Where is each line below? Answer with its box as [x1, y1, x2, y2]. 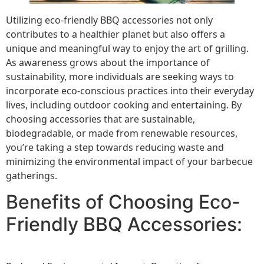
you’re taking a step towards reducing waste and [6, 140, 224, 154]
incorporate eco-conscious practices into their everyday [6, 84, 254, 97]
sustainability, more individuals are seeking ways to [6, 70, 234, 83]
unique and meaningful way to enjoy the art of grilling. [6, 41, 249, 55]
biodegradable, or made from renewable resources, [6, 126, 237, 140]
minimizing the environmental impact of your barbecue [6, 154, 253, 168]
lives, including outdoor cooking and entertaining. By [6, 98, 242, 111]
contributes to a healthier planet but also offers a [6, 27, 225, 41]
